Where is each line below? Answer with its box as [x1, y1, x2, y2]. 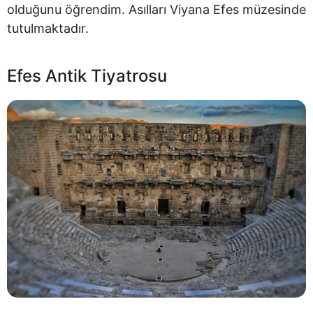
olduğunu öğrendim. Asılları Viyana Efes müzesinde [7, 1, 306, 17]
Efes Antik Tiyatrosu [7, 65, 167, 86]
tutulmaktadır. [7, 20, 89, 36]
